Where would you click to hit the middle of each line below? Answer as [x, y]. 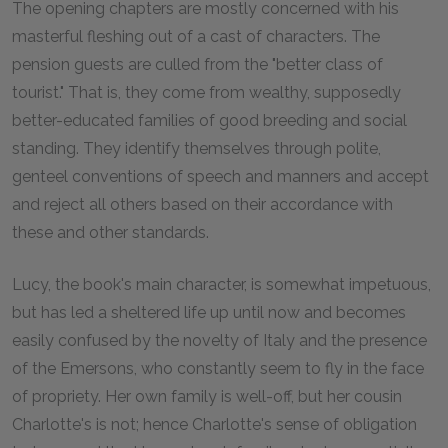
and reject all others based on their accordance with [202, 204]
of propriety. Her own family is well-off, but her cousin [207, 396]
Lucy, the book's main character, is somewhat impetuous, [221, 284]
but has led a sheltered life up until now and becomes [209, 312]
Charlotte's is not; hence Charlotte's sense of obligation [214, 424]
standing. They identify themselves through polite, [196, 148]
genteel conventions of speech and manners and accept [220, 176]
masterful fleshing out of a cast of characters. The [196, 36]
